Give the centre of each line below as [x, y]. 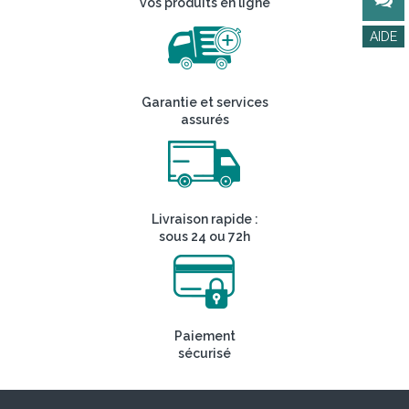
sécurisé [204, 353]
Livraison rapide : [204, 219]
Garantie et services [204, 102]
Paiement [204, 336]
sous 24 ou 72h [204, 236]
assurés [204, 119]
